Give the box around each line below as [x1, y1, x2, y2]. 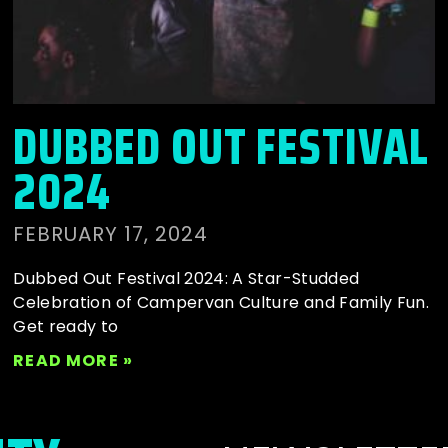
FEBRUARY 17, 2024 [13, 220, 209, 249]
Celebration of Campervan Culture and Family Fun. [13, 291, 430, 315]
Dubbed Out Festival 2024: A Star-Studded [13, 267, 360, 291]
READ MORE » [13, 349, 133, 373]
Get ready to [13, 315, 119, 339]
